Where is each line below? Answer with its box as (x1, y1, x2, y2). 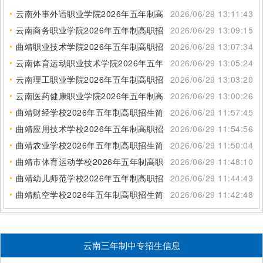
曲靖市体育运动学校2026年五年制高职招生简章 (16, 155, 198, 167)
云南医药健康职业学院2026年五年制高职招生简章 (16, 89, 206, 102)
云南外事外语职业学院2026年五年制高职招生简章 (16, 7, 206, 19)
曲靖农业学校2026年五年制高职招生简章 (16, 139, 172, 151)
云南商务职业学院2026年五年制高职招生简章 (16, 23, 189, 36)
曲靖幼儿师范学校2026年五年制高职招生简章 (16, 171, 189, 184)
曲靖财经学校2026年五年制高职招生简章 (16, 106, 172, 118)
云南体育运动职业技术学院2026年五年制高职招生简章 (16, 56, 223, 69)
